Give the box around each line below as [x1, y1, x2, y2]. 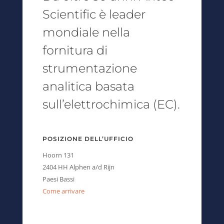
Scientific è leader [42, 6, 145, 21]
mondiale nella [42, 24, 130, 39]
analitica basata [42, 78, 134, 93]
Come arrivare [42, 186, 84, 195]
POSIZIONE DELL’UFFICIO [42, 134, 133, 142]
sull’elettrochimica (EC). [42, 96, 180, 111]
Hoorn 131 [42, 150, 74, 159]
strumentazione [42, 60, 137, 75]
